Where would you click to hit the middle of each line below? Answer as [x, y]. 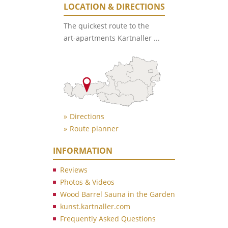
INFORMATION [83, 151]
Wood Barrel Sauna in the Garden [118, 194]
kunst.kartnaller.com [95, 207]
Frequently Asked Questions [108, 219]
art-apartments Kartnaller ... [111, 38]
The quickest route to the [106, 26]
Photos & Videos [87, 182]
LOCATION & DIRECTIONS [114, 7]
